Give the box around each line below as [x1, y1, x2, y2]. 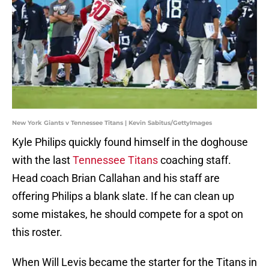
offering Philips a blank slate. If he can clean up [12, 190, 234, 203]
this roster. [12, 226, 62, 239]
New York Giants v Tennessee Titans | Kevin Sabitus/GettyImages [12, 119, 212, 127]
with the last [12, 154, 73, 167]
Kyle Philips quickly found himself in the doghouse [12, 136, 248, 149]
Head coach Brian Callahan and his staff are [12, 172, 220, 185]
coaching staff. [160, 154, 231, 167]
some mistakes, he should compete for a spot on [12, 208, 243, 221]
